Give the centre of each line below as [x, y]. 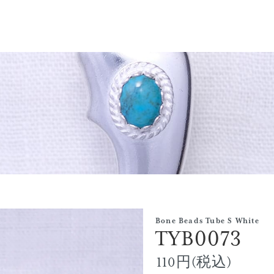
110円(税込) [194, 262]
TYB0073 [199, 239]
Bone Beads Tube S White [208, 221]
